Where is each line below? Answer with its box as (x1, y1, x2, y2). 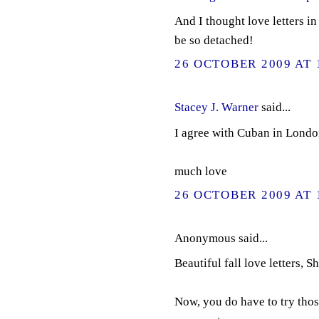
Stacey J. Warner (174, 100, 258, 114)
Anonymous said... (174, 231, 268, 245)
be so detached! (174, 33, 253, 47)
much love (174, 164, 227, 178)
